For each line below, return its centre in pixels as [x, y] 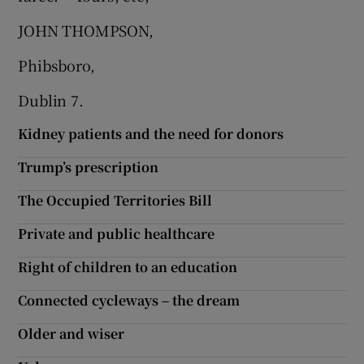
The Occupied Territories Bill [115, 200]
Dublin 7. [51, 100]
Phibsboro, [56, 65]
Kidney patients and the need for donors [151, 134]
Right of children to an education [128, 267]
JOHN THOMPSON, [86, 30]
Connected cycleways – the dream [129, 300]
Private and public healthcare [117, 234]
